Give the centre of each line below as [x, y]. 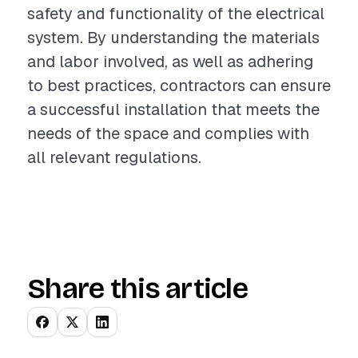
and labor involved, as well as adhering [170, 62]
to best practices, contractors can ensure [179, 86]
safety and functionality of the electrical [176, 14]
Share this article [138, 289]
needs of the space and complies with [168, 133]
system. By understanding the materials [173, 38]
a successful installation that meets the [173, 109]
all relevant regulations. [114, 157]
